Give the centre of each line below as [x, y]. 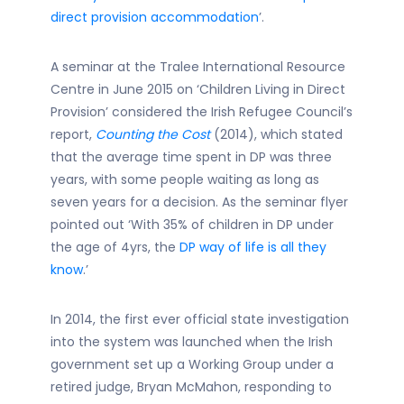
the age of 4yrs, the [115, 247]
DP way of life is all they [253, 247]
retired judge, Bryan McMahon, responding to [191, 387]
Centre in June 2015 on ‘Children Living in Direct [198, 89]
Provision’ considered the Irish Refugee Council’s [202, 112]
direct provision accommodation [155, 17]
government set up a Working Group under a [192, 364]
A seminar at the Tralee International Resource [198, 67]
